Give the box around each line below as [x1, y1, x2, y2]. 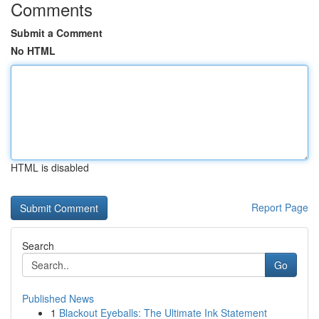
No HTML [11, 43, 56, 58]
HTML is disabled [11, 160, 89, 174]
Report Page [251, 200, 308, 214]
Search [22, 239, 54, 253]
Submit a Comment [11, 26, 103, 40]
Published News [22, 291, 94, 305]
